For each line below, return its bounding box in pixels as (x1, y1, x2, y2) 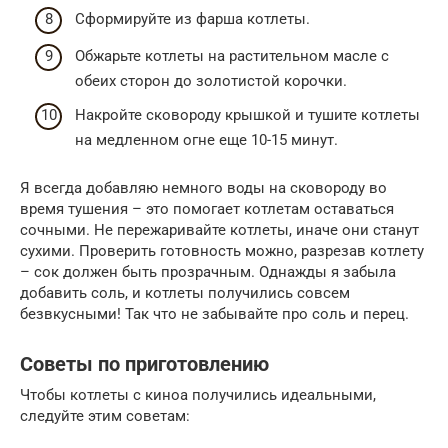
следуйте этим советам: (20, 406, 190, 425)
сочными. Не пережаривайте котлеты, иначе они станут (20, 220, 419, 239)
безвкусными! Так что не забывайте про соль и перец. (20, 304, 409, 323)
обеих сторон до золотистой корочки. (75, 72, 347, 91)
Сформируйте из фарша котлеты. (75, 9, 310, 28)
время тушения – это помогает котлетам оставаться (20, 199, 394, 218)
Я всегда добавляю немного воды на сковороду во (20, 178, 387, 197)
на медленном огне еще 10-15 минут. (75, 130, 338, 149)
